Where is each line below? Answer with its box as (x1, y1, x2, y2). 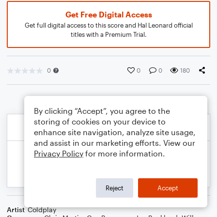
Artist (7, 205, 25, 214)
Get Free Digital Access (65, 10, 152, 19)
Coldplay (28, 205, 56, 214)
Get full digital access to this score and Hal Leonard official (24, 21, 193, 29)
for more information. (83, 149, 165, 158)
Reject (106, 184, 124, 192)
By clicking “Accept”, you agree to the (34, 106, 170, 115)
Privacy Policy (34, 149, 83, 158)
